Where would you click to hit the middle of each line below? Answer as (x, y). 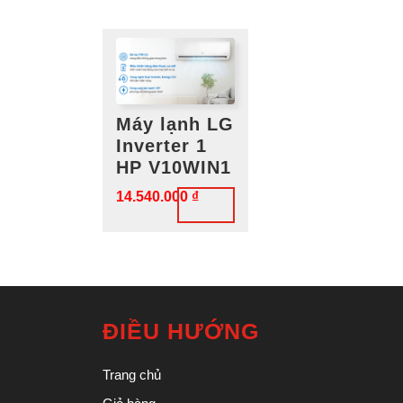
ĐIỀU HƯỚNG (181, 331)
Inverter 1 (161, 145)
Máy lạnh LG (175, 124)
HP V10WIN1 (174, 167)
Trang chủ (132, 374)
